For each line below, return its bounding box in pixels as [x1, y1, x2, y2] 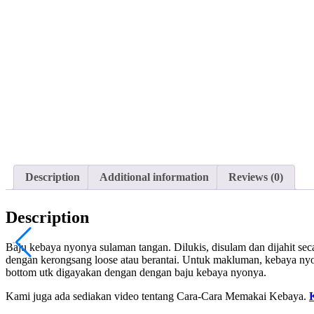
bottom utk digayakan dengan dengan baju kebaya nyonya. [6, 266, 266, 279]
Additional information [100, 171, 209, 184]
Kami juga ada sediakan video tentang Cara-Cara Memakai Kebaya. [6, 290, 309, 303]
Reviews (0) [228, 171, 283, 184]
